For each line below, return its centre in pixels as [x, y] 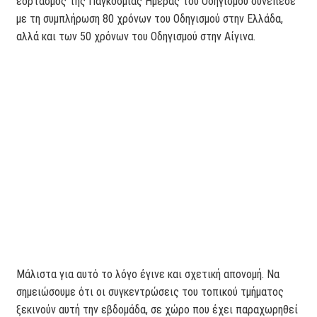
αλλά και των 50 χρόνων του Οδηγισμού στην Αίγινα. [136, 36]
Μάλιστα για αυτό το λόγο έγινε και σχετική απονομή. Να [148, 275]
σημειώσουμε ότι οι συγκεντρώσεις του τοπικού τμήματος [150, 292]
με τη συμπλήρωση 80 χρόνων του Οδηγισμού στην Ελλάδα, [150, 18]
